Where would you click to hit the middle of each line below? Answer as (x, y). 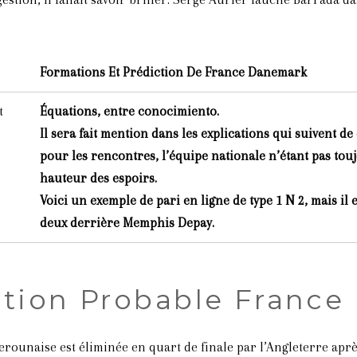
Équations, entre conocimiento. (129, 111)
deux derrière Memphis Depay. (127, 223)
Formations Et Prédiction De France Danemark (173, 72)
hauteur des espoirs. (98, 178)
